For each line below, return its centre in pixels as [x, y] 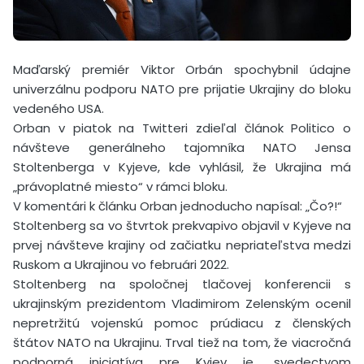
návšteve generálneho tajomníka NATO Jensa [182, 147]
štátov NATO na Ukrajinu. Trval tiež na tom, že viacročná [182, 342]
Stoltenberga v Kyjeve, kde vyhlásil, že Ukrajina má [182, 167]
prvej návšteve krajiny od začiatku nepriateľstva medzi [182, 245]
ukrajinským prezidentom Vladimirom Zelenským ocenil [182, 303]
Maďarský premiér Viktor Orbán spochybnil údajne [182, 69]
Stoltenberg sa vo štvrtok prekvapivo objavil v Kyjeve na [182, 225]
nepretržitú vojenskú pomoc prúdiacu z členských [182, 323]
